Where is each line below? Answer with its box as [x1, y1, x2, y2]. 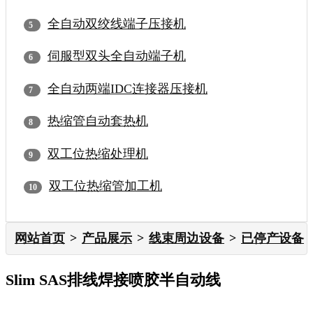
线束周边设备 [149, 231, 224, 245]
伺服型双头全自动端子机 [48, 49, 186, 64]
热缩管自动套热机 [48, 114, 148, 129]
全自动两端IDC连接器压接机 [48, 81, 208, 96]
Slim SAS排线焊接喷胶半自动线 [6, 270, 221, 289]
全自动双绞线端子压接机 [48, 16, 186, 31]
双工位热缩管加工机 [49, 179, 162, 194]
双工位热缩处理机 [48, 146, 148, 161]
